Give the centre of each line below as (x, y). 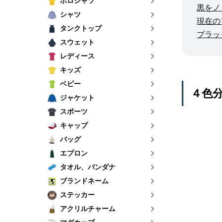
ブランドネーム (84, 181)
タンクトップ (81, 28)
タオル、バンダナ (87, 167)
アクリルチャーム (87, 209)
